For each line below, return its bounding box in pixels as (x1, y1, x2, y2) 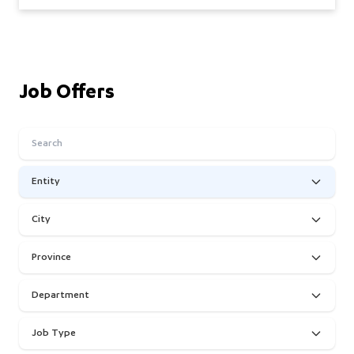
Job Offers (19, 82, 115, 105)
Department (32, 289, 89, 301)
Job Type (32, 327, 76, 339)
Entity (32, 175, 60, 187)
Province (32, 251, 71, 263)
